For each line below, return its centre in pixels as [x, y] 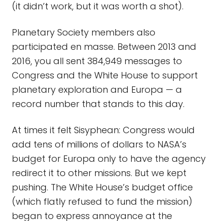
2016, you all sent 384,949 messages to [97, 61]
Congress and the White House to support [105, 75]
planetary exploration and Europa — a [97, 90]
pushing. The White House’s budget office [102, 187]
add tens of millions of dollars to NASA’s [99, 144]
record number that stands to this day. [99, 104]
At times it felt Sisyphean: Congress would [103, 130]
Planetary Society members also [84, 32]
